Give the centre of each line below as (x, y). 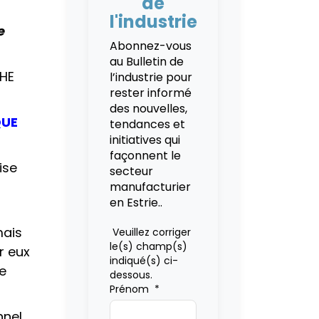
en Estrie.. (137, 203)
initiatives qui (145, 140)
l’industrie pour (151, 77)
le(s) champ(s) (148, 246)
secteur (131, 171)
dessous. (131, 275)
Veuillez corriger (150, 232)
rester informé (150, 93)
